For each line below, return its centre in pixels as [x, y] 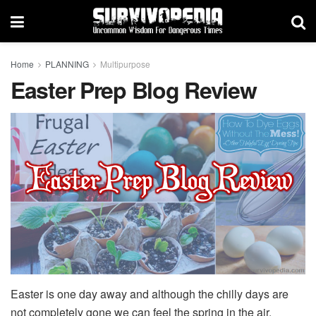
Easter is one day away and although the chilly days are [150, 294]
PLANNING [67, 64]
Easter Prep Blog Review [134, 90]
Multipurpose [125, 64]
